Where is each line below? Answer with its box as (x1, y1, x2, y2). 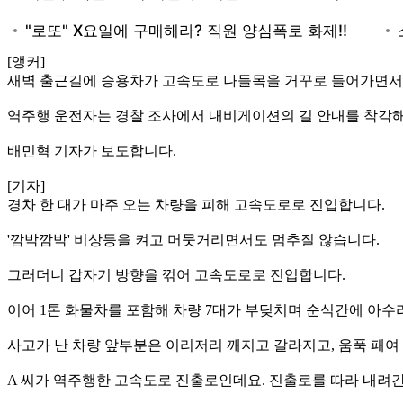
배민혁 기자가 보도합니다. (7, 142, 176, 158)
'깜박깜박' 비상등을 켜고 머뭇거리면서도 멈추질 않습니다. (7, 231, 380, 247)
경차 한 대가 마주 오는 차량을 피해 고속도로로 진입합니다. (7, 196, 385, 212)
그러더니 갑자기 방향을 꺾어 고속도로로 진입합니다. (7, 266, 345, 282)
